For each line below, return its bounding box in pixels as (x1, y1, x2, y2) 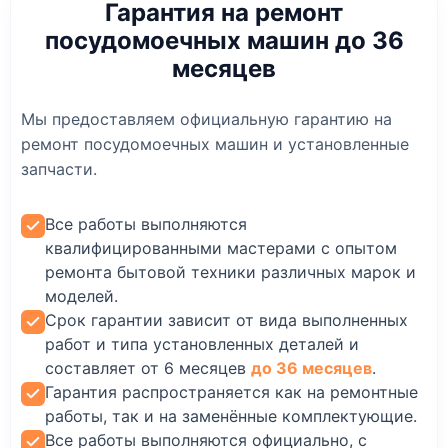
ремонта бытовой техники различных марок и (45, 262, 416, 283)
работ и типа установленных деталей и (45, 334, 359, 355)
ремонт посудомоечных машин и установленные (21, 134, 409, 155)
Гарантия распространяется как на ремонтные (45, 382, 418, 403)
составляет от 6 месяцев (45, 358, 251, 379)
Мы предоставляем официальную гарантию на (21, 109, 392, 130)
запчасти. (21, 159, 97, 180)
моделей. (45, 286, 118, 307)
